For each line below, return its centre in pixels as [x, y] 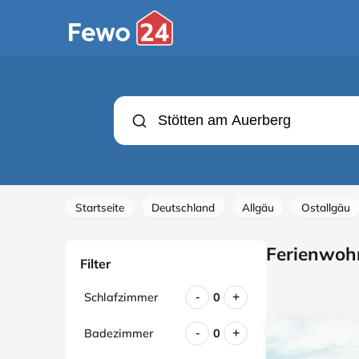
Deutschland [183, 207]
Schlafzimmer [121, 297]
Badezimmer [119, 333]
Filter [95, 264]
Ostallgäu [326, 207]
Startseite [100, 207]
